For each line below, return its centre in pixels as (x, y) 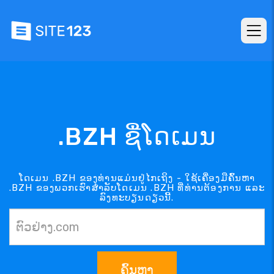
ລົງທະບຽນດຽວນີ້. (137, 197)
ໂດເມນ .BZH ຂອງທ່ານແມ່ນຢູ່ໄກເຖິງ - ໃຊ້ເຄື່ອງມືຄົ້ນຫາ (137, 178)
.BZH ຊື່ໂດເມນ (137, 136)
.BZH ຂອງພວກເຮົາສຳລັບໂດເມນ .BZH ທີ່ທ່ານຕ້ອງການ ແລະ (137, 187)
